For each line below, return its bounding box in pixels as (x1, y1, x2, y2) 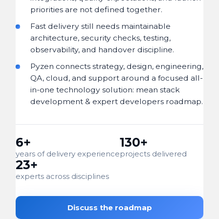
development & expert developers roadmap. (30, 97, 203, 106)
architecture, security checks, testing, (30, 33, 171, 43)
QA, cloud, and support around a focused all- (30, 73, 203, 83)
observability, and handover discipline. (30, 45, 174, 54)
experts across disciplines (16, 172, 109, 181)
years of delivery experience (16, 149, 120, 158)
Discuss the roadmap (67, 203, 152, 212)
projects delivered (120, 149, 187, 158)
